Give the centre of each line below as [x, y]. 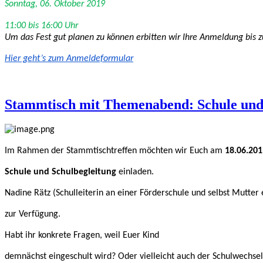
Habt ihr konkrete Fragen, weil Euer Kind [82, 236]
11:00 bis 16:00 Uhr [41, 26]
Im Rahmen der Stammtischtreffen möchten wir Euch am [115, 151]
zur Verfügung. [33, 215]
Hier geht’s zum [36, 58]
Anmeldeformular [100, 58]
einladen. [135, 172]
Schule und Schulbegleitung [60, 172]
